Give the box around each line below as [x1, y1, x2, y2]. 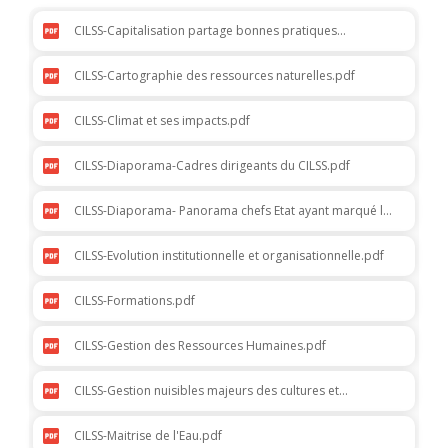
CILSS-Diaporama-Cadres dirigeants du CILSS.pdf [74, 157, 350, 175]
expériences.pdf [74, 39, 166, 57]
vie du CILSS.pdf [74, 219, 163, 237]
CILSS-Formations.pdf [74, 292, 195, 310]
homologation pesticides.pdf [74, 399, 239, 417]
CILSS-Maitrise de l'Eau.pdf [74, 427, 222, 445]
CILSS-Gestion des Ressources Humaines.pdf [74, 337, 326, 355]
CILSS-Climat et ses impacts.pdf [74, 112, 250, 130]
